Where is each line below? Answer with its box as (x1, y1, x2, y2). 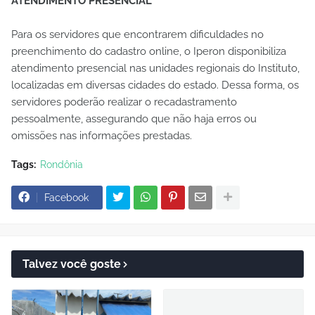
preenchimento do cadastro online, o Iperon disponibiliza (11, 44, 286, 58)
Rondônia (40, 158, 83, 170)
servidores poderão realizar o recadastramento (11, 95, 237, 108)
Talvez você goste (22, 257, 121, 271)
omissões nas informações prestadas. (11, 129, 192, 142)
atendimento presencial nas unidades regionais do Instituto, (11, 61, 300, 75)
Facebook (44, 191, 89, 203)
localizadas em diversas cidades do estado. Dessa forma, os (11, 78, 299, 91)
